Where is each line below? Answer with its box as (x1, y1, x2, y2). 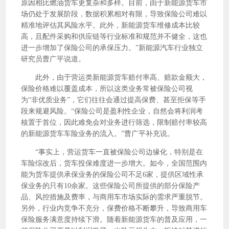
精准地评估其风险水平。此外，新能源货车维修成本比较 (21, 21, 200, 29)
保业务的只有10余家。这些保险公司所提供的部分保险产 (21, 182, 200, 190)
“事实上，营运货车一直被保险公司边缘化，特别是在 (21, 148, 203, 156)
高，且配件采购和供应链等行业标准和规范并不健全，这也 (21, 33, 207, 40)
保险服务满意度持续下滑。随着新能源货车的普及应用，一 (21, 216, 207, 223)
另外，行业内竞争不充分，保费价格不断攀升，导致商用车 (21, 204, 207, 212)
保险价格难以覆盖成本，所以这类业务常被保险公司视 (21, 85, 193, 93)
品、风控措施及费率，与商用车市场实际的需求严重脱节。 (21, 193, 207, 201)
